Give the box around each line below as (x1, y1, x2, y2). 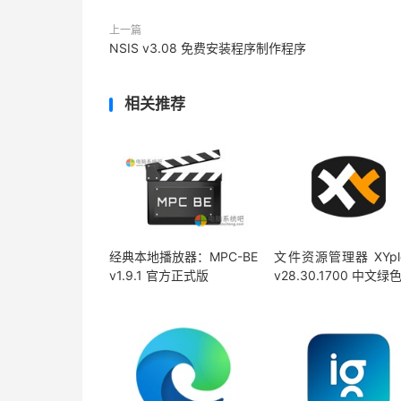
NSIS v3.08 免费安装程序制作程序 (109, 40, 306, 55)
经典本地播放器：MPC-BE (109, 249, 259, 265)
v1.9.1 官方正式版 (109, 268, 209, 284)
